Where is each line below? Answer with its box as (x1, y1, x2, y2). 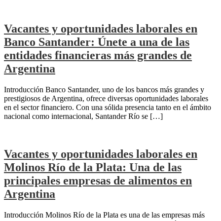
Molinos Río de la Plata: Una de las (4, 160, 182, 174)
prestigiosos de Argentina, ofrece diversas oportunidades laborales (4, 94, 208, 103)
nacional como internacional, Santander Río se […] (4, 112, 163, 121)
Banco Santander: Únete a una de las (4, 36, 189, 49)
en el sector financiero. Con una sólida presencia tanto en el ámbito (4, 103, 211, 112)
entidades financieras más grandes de (4, 49, 192, 62)
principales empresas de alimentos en (4, 174, 192, 187)
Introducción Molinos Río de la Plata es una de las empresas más (4, 210, 205, 219)
